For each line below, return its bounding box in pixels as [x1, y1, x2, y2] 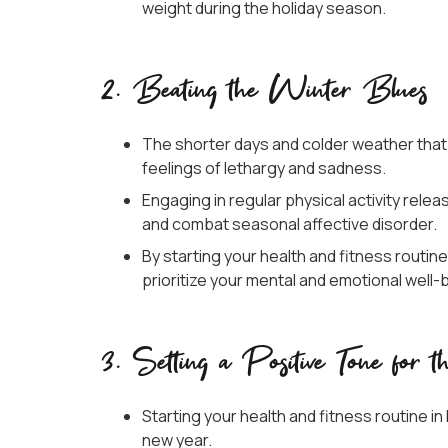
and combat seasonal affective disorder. [142, 213, 437, 236]
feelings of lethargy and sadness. [142, 157, 386, 180]
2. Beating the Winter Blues [102, 72, 428, 112]
